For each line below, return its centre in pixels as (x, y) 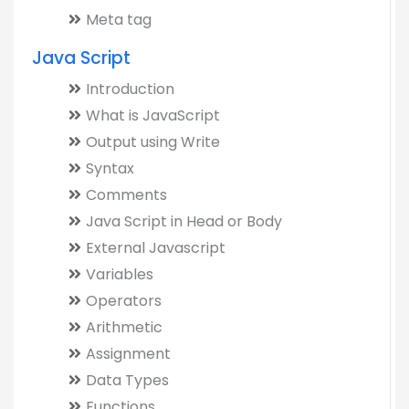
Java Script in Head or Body (184, 221)
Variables (120, 274)
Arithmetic (124, 327)
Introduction (130, 89)
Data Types (127, 380)
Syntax (110, 168)
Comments (126, 195)
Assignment (128, 354)
